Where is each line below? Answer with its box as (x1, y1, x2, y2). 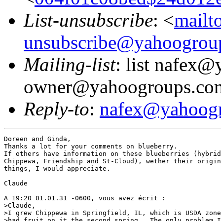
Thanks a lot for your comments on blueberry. (4, 142, 182, 150)
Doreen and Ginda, (4, 135, 71, 143)
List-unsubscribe (24, 9, 153, 31)
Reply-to (24, 98, 89, 119)
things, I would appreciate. (4, 164, 110, 172)
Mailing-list (24, 53, 115, 75)
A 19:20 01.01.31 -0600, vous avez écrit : (4, 194, 166, 202)
